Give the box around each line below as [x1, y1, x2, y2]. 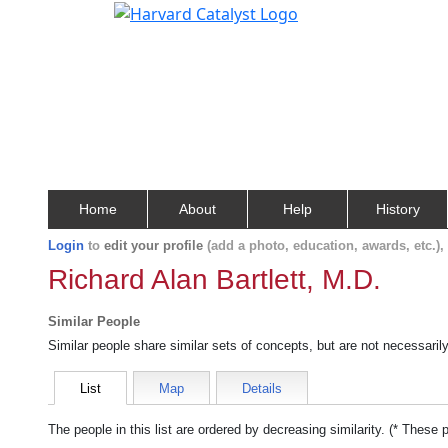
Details [242, 381, 282, 396]
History [375, 201, 420, 217]
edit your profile [104, 238, 203, 253]
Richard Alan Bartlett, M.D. [48, 264, 381, 295]
